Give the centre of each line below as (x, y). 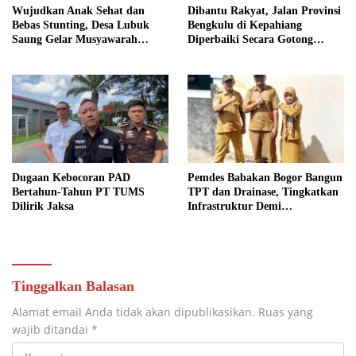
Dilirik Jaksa (43, 206)
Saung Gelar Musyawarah (75, 40)
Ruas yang (286, 311)
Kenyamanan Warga (237, 220)
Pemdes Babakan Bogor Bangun (265, 177)
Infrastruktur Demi (234, 206)
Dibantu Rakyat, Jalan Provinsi (264, 11)
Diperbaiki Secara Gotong (250, 40)
